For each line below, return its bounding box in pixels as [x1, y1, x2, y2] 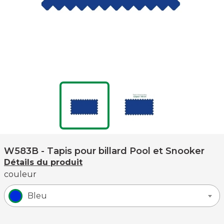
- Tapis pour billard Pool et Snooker [41, 145, 204, 156]
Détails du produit [4, 157, 82, 167]
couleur [4, 169, 36, 179]
